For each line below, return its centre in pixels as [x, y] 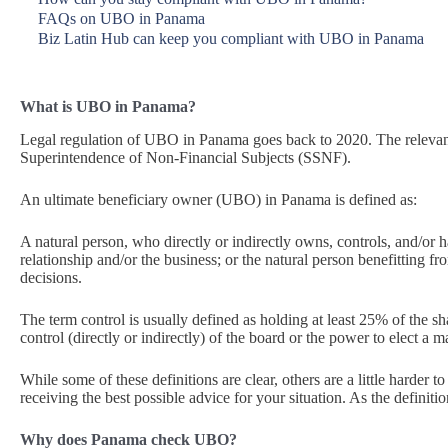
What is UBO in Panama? [108, 106]
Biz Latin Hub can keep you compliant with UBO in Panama [231, 38]
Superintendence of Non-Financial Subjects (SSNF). [185, 157]
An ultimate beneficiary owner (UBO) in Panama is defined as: [218, 199]
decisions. [51, 277]
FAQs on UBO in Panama [121, 18]
